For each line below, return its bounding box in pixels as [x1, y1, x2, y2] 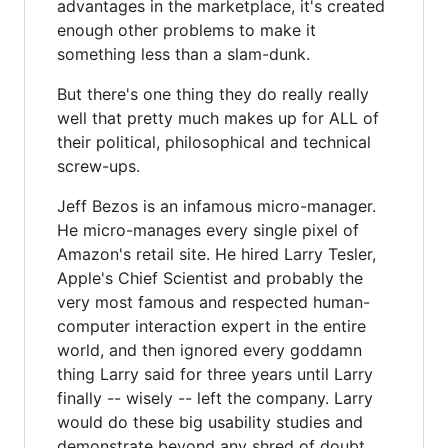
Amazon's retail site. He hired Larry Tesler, [57, 243, 376, 264]
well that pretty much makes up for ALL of [57, 107, 379, 128]
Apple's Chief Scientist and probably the [57, 267, 363, 288]
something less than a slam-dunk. [57, 43, 310, 64]
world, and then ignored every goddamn [57, 339, 362, 360]
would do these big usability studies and [57, 411, 363, 432]
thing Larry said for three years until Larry [57, 363, 373, 384]
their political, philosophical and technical [57, 131, 371, 152]
